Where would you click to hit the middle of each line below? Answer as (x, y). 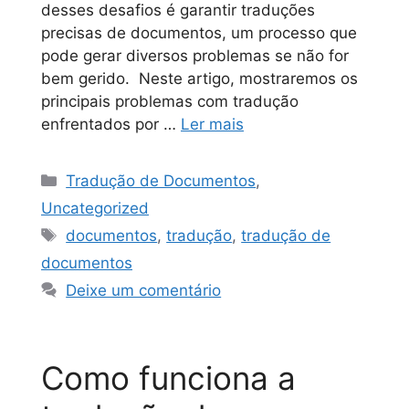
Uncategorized (95, 209)
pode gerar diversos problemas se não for (195, 56)
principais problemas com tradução (170, 102)
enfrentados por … (111, 125)
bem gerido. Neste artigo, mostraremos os (199, 79)
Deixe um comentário (144, 291)
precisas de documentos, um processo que (199, 33)
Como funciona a (168, 378)
